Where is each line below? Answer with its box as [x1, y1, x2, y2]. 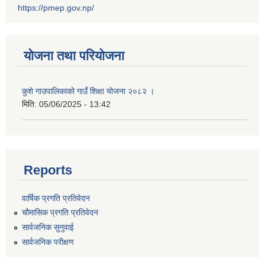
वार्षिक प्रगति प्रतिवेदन [22, 193, 90, 203]
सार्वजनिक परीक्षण [22, 237, 74, 247]
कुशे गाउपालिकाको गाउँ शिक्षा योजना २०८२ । [22, 86, 154, 96]
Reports [24, 162, 72, 177]
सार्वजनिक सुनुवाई [22, 222, 74, 232]
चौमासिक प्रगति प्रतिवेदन [22, 208, 98, 218]
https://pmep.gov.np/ [18, 3, 94, 13]
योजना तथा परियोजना [24, 49, 124, 64]
